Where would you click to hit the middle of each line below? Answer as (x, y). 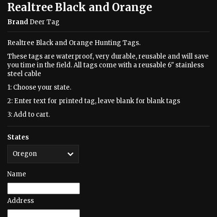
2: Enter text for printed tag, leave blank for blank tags (94, 101)
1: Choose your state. (39, 87)
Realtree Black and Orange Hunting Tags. (74, 43)
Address (21, 201)
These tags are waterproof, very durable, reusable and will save (108, 56)
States (18, 137)
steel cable (24, 74)
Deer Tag (45, 22)
